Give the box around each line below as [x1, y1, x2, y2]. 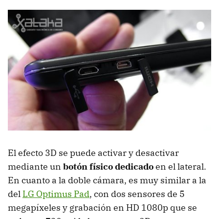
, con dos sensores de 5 [89, 188, 185, 200]
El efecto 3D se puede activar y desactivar [8, 147, 179, 159]
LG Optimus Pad [22, 188, 89, 200]
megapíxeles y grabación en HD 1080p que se [8, 202, 197, 214]
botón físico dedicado [63, 161, 153, 173]
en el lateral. [153, 161, 206, 173]
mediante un [8, 161, 63, 173]
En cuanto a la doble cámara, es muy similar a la [8, 175, 206, 186]
